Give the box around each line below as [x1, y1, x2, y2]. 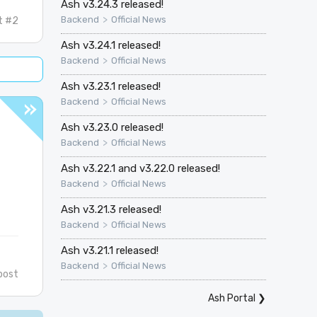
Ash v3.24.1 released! [60, 38, 161, 52]
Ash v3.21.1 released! [60, 243, 158, 257]
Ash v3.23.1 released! [60, 79, 161, 93]
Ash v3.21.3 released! [60, 202, 161, 216]
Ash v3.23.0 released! [60, 120, 163, 134]
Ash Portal [207, 292, 255, 304]
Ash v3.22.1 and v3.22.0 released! [60, 161, 220, 175]
